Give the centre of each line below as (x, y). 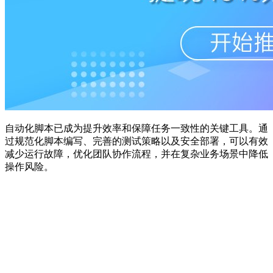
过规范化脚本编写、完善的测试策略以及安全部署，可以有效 (136, 141)
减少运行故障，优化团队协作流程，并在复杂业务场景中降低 (136, 154)
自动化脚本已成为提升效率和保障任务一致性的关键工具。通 (136, 128)
